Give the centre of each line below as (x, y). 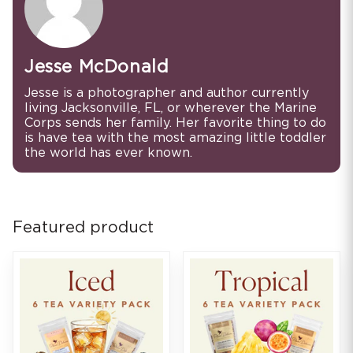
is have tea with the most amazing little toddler (175, 137)
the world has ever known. (108, 152)
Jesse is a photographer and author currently (167, 93)
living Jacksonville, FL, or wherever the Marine (171, 108)
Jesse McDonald (97, 67)
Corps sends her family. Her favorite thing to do (175, 123)
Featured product (83, 227)
